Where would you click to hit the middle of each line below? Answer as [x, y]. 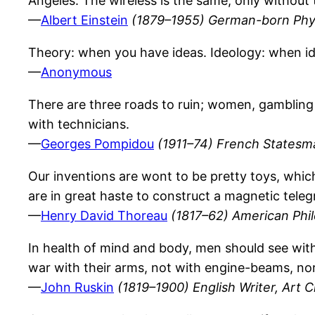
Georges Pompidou [97, 144]
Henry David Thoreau [104, 216]
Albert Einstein [84, 20]
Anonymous [76, 72]
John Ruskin [77, 288]
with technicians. [79, 124]
